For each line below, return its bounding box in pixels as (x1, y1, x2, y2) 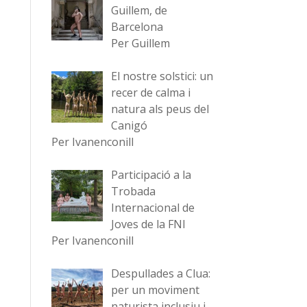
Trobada (110, 184, 156, 199)
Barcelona (110, 19, 163, 34)
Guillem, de (110, 3, 167, 18)
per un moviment (110, 282, 199, 297)
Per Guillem (110, 36, 170, 51)
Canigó (110, 118, 147, 133)
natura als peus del (110, 101, 209, 116)
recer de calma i (110, 85, 191, 100)
